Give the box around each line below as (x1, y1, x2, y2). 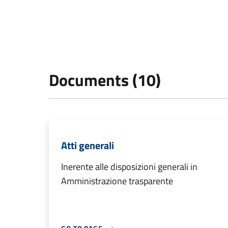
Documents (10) (49, 68, 161, 92)
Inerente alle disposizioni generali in (61, 160, 197, 174)
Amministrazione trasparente (61, 174, 173, 188)
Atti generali (61, 137, 114, 153)
